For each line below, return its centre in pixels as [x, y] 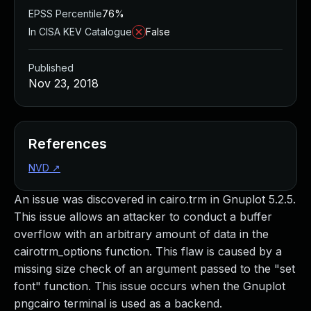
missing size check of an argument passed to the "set [154, 269]
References [68, 144]
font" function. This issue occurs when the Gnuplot [150, 286]
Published [51, 68]
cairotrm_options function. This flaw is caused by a [148, 251]
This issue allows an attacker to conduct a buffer [143, 217]
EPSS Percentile [65, 14]
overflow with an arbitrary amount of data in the [141, 234]
